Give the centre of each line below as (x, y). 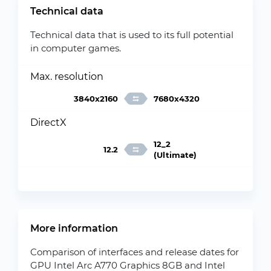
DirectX (48, 122)
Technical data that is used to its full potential (132, 35)
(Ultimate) (175, 155)
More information (74, 228)
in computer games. (76, 48)
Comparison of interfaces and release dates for (135, 252)
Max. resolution (67, 77)
